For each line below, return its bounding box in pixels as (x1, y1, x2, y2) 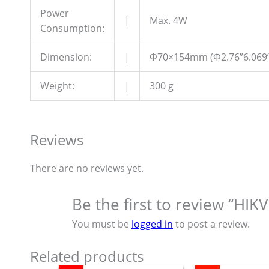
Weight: (40, 79, 74, 92)
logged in (131, 217, 173, 231)
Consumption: (40, 21, 104, 35)
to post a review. (173, 217, 250, 231)
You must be (72, 217, 131, 231)
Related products (30, 246, 144, 267)
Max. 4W (150, 13, 187, 27)
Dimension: (40, 50, 92, 64)
